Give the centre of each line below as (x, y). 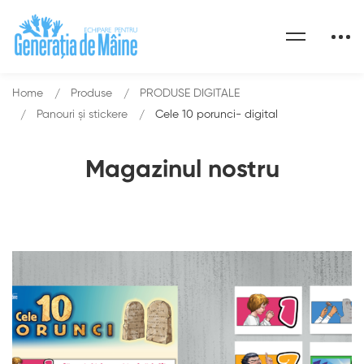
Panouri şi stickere (82, 115)
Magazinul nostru (182, 171)
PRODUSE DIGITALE (190, 93)
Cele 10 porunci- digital (217, 115)
